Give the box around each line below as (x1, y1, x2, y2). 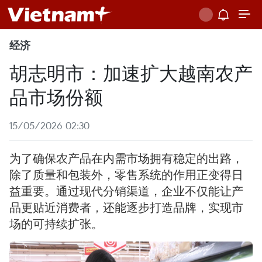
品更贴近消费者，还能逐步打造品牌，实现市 (9, 200, 243, 215)
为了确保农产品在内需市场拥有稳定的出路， (9, 151, 243, 166)
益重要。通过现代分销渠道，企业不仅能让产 (9, 184, 243, 198)
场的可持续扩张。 (9, 216, 103, 231)
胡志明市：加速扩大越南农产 (9, 60, 253, 85)
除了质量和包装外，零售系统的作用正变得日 (9, 167, 243, 182)
